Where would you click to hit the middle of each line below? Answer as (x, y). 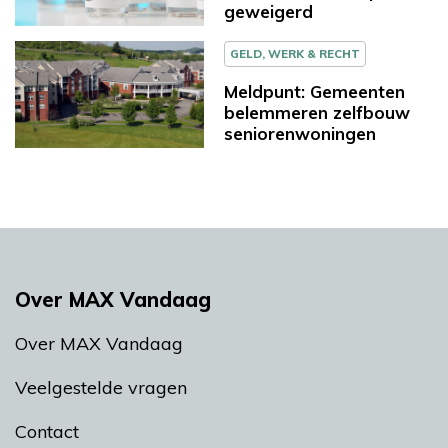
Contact (47, 431)
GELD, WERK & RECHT (295, 53)
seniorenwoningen (300, 133)
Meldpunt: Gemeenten (314, 91)
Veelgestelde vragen (101, 387)
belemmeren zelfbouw (317, 112)
